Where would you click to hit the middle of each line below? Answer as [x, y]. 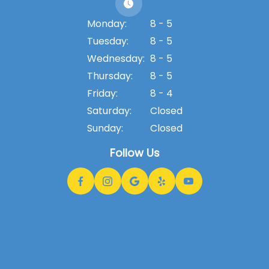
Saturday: [109, 111]
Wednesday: [116, 59]
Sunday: [105, 128]
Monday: [107, 24]
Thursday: [110, 76]
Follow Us [134, 153]
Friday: [102, 93]
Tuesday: [107, 41]
